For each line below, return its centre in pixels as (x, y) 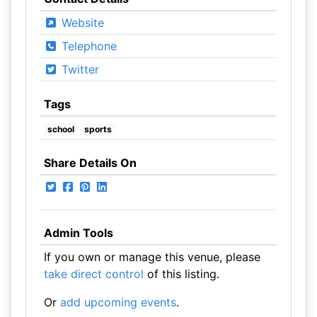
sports (98, 129)
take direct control (93, 274)
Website (81, 23)
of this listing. (181, 274)
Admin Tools (78, 233)
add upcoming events (118, 302)
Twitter (78, 69)
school (60, 129)
